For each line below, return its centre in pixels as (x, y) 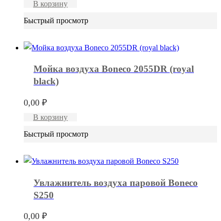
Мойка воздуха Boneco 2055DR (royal (114, 69)
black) (46, 81)
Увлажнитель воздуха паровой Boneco (116, 183)
